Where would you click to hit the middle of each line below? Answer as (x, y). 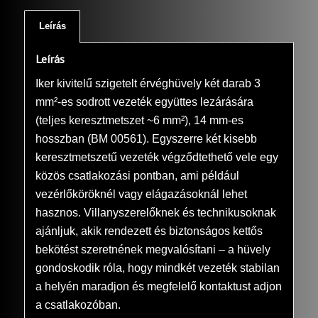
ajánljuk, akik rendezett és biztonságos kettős (149, 231)
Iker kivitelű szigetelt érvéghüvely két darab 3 (148, 84)
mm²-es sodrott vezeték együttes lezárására (144, 102)
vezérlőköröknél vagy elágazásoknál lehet (141, 194)
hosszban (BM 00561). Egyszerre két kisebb (146, 139)
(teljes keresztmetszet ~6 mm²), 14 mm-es (139, 121)
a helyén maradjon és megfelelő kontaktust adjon (158, 287)
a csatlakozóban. (78, 305)
